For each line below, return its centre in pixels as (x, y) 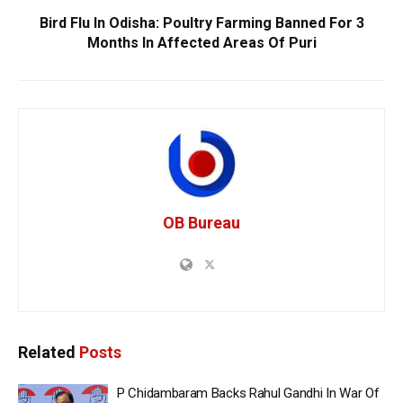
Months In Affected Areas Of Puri (201, 43)
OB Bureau (201, 223)
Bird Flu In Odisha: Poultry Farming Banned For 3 (201, 23)
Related (47, 353)
